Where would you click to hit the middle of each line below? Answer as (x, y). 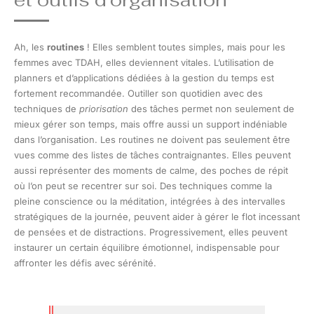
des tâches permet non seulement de (211, 108)
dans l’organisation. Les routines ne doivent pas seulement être (152, 139)
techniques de (47, 108)
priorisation (104, 108)
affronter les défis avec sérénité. (85, 262)
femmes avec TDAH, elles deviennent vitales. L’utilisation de (144, 62)
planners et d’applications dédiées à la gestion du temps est (144, 77)
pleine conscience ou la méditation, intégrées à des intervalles (150, 201)
